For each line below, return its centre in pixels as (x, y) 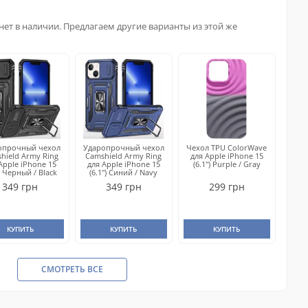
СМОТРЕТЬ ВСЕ (72, 269)
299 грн (227, 187)
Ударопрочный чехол (123, 147)
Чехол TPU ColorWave (227, 147)
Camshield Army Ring (124, 156)
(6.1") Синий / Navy (124, 172)
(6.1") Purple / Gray (227, 164)
